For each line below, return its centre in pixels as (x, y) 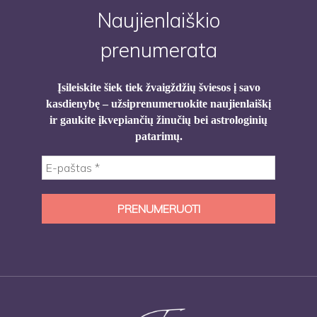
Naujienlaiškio (158, 20)
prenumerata (158, 50)
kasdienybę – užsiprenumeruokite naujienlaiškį (158, 103)
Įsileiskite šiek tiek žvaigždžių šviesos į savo (158, 87)
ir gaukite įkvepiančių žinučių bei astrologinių (158, 120)
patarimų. (158, 136)
